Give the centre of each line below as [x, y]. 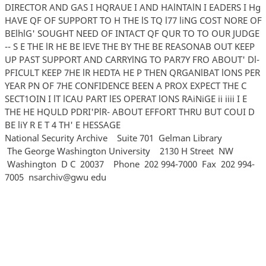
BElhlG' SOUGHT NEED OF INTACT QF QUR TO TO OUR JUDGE [132, 33]
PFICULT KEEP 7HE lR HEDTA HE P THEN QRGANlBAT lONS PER [132, 72]
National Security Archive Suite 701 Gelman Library [113, 137]
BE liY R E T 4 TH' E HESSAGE [86, 124]
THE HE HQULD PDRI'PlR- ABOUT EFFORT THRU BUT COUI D [129, 111]
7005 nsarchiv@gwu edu [56, 177]
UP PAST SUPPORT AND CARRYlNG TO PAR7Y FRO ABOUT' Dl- [132, 59]
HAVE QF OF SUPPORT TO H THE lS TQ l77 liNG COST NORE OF [133, 20]
